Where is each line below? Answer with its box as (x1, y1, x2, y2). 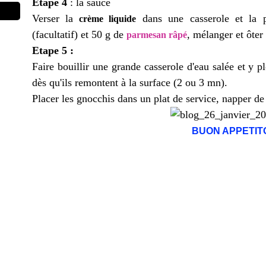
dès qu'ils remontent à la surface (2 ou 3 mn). (32, 77, 227, 88)
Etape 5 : (32, 45, 74, 56)
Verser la (32, 12, 74, 24)
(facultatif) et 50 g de (32, 28, 126, 40)
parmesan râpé (126, 30, 187, 40)
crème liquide (73, 14, 137, 24)
